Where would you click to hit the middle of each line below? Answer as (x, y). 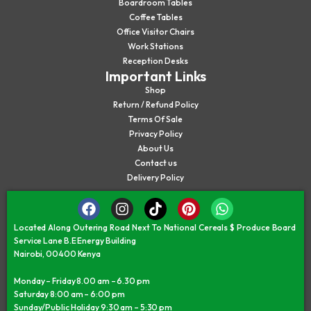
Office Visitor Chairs (155, 32)
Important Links (155, 76)
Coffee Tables (155, 17)
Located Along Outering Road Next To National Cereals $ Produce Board (155, 228)
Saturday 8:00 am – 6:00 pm (69, 294)
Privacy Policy (155, 134)
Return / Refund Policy (155, 105)
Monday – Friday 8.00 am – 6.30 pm (82, 281)
